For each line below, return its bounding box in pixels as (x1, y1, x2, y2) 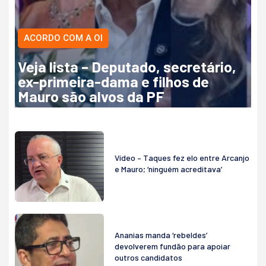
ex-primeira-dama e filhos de (18, 72, 209, 90)
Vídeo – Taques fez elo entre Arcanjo (115, 153, 249, 163)
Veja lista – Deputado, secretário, (18, 57, 236, 75)
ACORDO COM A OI (24, 32, 103, 43)
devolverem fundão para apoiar (115, 241, 230, 252)
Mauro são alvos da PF (18, 87, 164, 105)
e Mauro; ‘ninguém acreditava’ (115, 164, 222, 175)
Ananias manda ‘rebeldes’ (115, 230, 207, 240)
